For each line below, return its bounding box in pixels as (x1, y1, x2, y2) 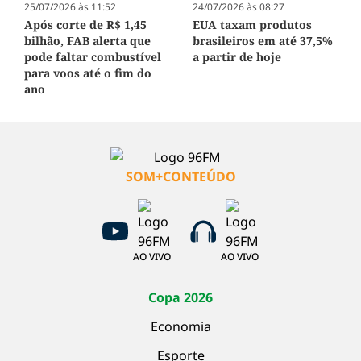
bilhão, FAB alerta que (24, 32, 151, 48)
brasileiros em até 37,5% (193, 32, 333, 48)
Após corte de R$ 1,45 (24, 16, 147, 32)
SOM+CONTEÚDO (125, 168, 236, 185)
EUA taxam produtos (193, 16, 312, 32)
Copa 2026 (148, 288, 213, 306)
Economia (150, 317, 211, 335)
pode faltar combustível (24, 48, 161, 64)
